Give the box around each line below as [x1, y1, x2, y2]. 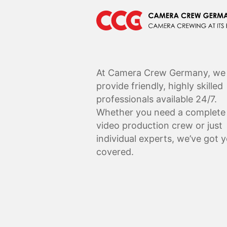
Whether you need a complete [96, 107, 225, 118]
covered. [96, 146, 134, 157]
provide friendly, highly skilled [96, 81, 223, 91]
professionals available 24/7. [96, 94, 217, 104]
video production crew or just [96, 120, 222, 131]
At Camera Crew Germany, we [96, 67, 225, 78]
